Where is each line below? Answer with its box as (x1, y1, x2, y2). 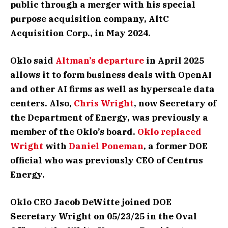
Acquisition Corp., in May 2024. (10, 27, 151, 39)
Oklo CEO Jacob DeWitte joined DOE (10, 196, 172, 208)
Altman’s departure (55, 54, 144, 66)
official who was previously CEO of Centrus (10, 154, 203, 166)
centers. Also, (10, 97, 74, 109)
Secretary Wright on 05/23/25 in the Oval (10, 211, 197, 222)
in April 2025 (144, 54, 204, 66)
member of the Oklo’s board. (10, 126, 137, 137)
